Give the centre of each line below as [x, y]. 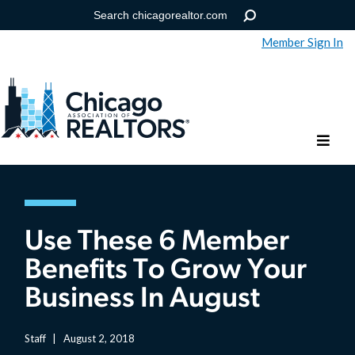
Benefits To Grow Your [166, 271]
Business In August [143, 300]
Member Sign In [302, 42]
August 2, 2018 [97, 338]
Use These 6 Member [157, 243]
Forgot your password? [66, 149]
